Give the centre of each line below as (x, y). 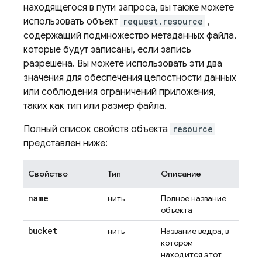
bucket (43, 231)
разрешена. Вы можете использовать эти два (123, 64)
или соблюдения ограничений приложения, (120, 92)
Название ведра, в (195, 231)
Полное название (194, 198)
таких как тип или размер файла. (95, 106)
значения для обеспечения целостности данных (130, 78)
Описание (181, 174)
